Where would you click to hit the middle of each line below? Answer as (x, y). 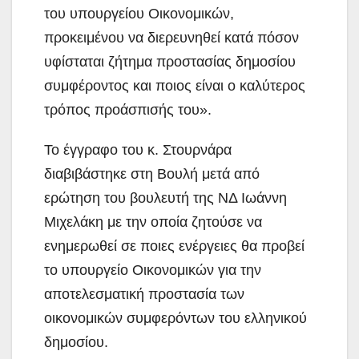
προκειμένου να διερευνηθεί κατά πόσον (171, 37)
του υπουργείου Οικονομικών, (139, 13)
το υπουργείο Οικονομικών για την (153, 270)
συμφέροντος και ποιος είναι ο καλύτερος (175, 85)
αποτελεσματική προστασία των (144, 294)
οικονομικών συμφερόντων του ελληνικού (175, 318)
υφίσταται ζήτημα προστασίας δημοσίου (170, 61)
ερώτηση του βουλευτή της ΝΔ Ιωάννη (165, 198)
